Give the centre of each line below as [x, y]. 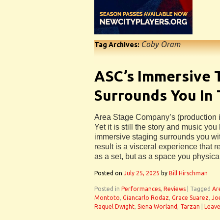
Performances [141, 189]
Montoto [107, 198]
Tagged [200, 189]
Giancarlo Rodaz [146, 198]
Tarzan [190, 206]
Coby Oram [161, 44]
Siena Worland [157, 206]
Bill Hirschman [188, 173]
